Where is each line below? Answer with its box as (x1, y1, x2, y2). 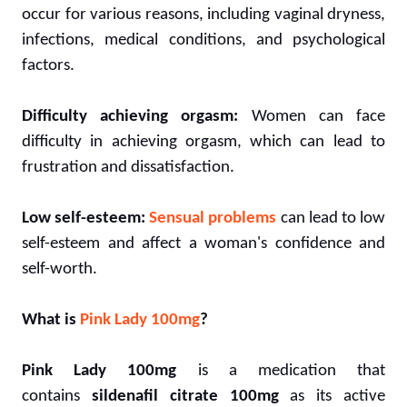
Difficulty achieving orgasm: (22, 107, 239, 125)
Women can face (238, 107, 386, 125)
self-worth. (22, 260, 97, 278)
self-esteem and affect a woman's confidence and (22, 234, 385, 253)
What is (22, 311, 80, 329)
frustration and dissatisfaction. (22, 158, 234, 176)
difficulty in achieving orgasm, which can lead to (22, 133, 385, 151)
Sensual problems (149, 209, 277, 227)
